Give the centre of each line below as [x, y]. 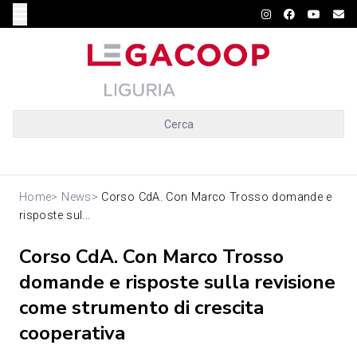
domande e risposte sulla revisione [177, 282]
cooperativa [72, 333]
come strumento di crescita [141, 308]
